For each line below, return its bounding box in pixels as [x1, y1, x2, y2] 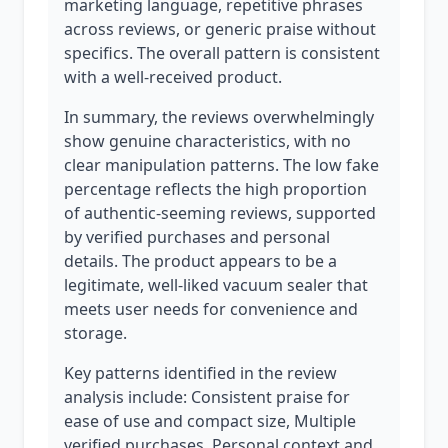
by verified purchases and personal [64, 226, 330, 248]
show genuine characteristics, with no [64, 130, 351, 152]
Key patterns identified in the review [64, 362, 337, 384]
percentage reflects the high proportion [64, 178, 367, 200]
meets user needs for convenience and [64, 298, 358, 320]
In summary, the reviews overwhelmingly [64, 106, 374, 128]
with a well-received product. [64, 66, 282, 88]
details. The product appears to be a [64, 250, 337, 272]
